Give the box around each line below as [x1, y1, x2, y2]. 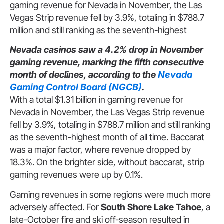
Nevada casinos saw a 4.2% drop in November [10, 44, 203, 55]
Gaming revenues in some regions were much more [10, 189, 211, 200]
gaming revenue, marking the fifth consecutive [10, 57, 204, 68]
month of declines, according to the [10, 69, 158, 80]
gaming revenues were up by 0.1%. [10, 169, 143, 180]
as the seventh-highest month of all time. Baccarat [10, 132, 204, 143]
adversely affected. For [10, 201, 101, 212]
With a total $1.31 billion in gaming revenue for [10, 94, 183, 105]
